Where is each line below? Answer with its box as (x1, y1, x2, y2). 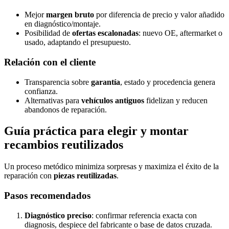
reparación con (4, 171, 54, 180)
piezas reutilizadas (54, 171, 117, 180)
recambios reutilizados (4, 138, 123, 152)
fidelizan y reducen (144, 96, 208, 105)
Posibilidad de (25, 29, 72, 38)
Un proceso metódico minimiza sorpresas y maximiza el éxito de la (4, 162, 219, 171)
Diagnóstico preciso (25, 211, 91, 220)
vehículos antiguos (81, 96, 144, 105)
